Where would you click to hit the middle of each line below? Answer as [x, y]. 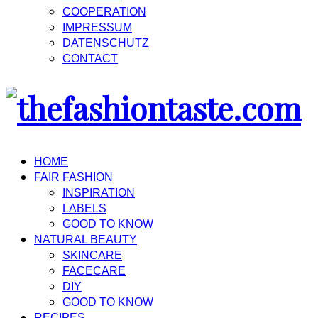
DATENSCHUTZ [106, 43]
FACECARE [94, 270]
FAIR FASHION [73, 177]
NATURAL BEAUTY [86, 239]
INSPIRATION [99, 192]
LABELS [84, 208]
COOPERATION [104, 11]
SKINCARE [92, 255]
